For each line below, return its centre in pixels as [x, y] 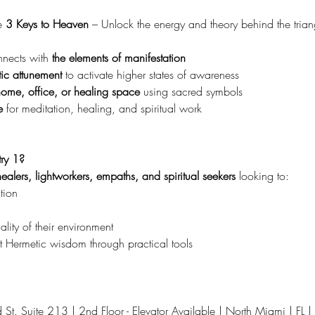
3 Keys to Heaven [49, 24]
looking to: [262, 176]
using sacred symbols [191, 91]
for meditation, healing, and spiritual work [102, 108]
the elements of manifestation [118, 58]
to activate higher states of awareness [150, 75]
